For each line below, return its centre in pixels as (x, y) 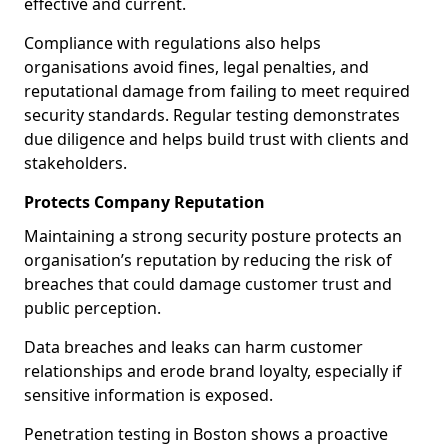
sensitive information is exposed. (150, 395)
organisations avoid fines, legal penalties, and (196, 67)
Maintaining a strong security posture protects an (213, 236)
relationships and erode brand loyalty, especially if (213, 371)
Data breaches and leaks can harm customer (193, 347)
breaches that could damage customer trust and (208, 284)
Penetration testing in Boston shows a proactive (206, 434)
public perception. (94, 308)
